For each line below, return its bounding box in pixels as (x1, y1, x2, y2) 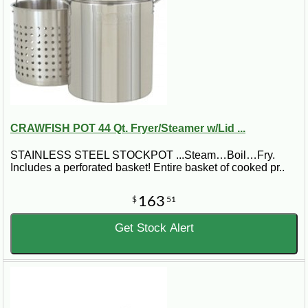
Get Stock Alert (114, 221, 194, 235)
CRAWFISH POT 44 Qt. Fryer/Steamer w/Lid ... (10, 122, 245, 134)
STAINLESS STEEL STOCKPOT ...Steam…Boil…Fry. (10, 149, 275, 162)
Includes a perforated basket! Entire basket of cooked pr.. (10, 162, 285, 174)
